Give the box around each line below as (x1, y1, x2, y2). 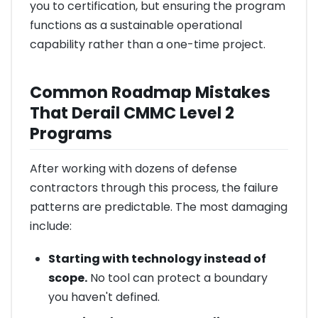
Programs (30, 122, 112, 146)
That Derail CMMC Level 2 (30, 102, 234, 125)
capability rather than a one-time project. (30, 35, 265, 53)
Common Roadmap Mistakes (30, 81, 270, 104)
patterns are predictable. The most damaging (30, 199, 287, 216)
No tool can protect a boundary (87, 270, 268, 287)
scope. (48, 270, 87, 287)
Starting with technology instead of (48, 251, 266, 268)
